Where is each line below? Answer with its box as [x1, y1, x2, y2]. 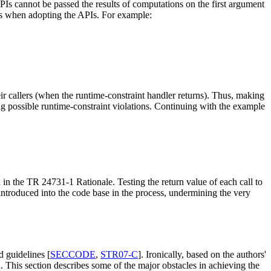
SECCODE [50, 249, 96, 260]
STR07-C [100, 249, 138, 260]
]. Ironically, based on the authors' [138, 249, 266, 260]
